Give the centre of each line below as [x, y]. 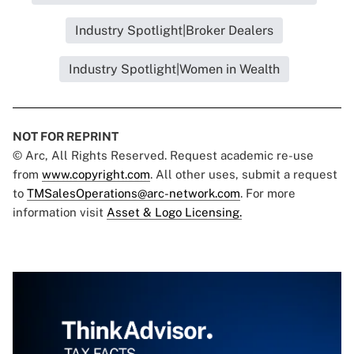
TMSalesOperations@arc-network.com [134, 194]
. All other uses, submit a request [244, 175]
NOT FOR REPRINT [66, 137]
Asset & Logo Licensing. [174, 213]
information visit [60, 213]
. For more [268, 194]
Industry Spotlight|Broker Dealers [174, 31]
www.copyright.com [96, 175]
